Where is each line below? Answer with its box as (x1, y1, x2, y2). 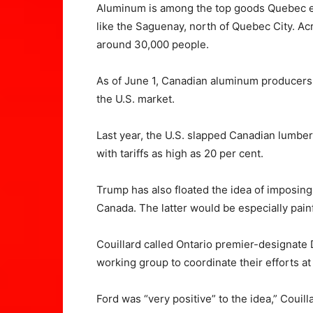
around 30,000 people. (96, 38, 209, 52)
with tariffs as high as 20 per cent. (96, 147, 266, 161)
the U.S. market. (96, 92, 177, 106)
